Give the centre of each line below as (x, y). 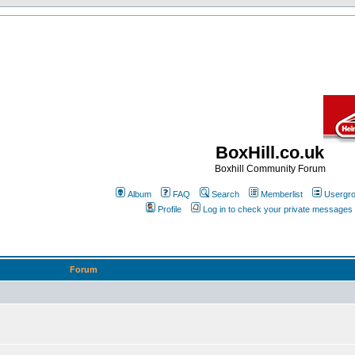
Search (225, 194)
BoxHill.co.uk (270, 153)
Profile (169, 209)
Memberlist (282, 194)
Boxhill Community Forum (270, 169)
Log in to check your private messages (277, 209)
